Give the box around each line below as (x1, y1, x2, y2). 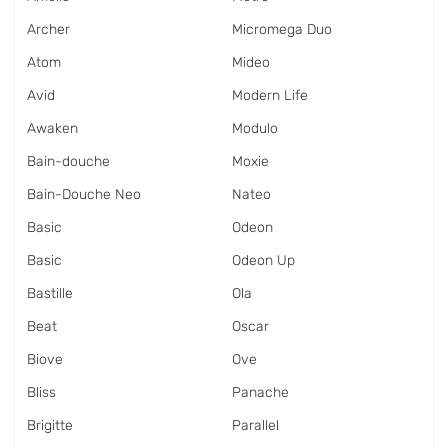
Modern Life (232, 87, 308, 104)
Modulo (232, 120, 278, 137)
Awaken (27, 120, 78, 137)
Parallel (232, 417, 279, 434)
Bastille (27, 285, 73, 302)
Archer (27, 21, 70, 38)
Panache (232, 384, 289, 401)
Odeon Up (232, 252, 295, 269)
